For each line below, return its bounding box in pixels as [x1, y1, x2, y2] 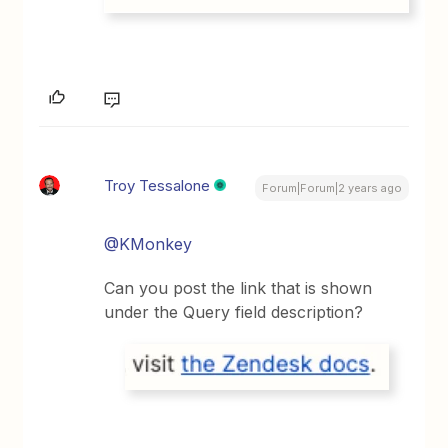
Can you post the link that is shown [104, 277, 373, 298]
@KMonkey [104, 233, 193, 254]
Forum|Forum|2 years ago [261, 180, 402, 195]
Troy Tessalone [104, 175, 211, 195]
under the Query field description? [104, 301, 364, 322]
